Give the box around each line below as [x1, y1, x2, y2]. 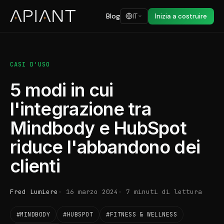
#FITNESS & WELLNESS [106, 210, 177, 218]
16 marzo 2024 [66, 187, 118, 196]
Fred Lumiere [10, 187, 58, 196]
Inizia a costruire [155, 11, 207, 20]
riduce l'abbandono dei [10, 136, 200, 158]
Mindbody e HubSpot [10, 117, 187, 139]
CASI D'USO [10, 60, 50, 68]
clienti [10, 155, 60, 177]
